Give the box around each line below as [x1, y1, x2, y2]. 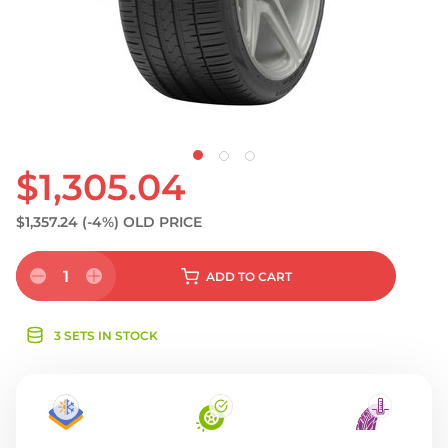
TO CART [237, 269, 292, 284]
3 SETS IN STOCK [54, 328, 158, 343]
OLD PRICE [123, 213, 202, 231]
